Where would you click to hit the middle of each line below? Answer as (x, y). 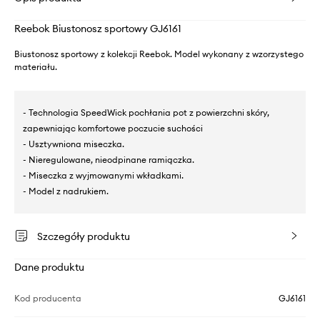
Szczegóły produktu (84, 236)
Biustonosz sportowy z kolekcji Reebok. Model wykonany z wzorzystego (159, 54)
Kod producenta (48, 298)
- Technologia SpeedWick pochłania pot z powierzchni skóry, (146, 112)
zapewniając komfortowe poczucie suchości (113, 128)
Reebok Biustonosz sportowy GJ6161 (98, 28)
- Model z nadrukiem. (66, 191)
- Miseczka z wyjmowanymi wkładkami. (103, 175)
